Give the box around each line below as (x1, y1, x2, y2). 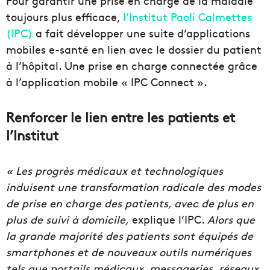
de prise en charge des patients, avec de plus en (6, 195, 254, 211)
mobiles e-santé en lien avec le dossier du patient (6, 42, 262, 57)
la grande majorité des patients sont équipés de (6, 228, 253, 243)
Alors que (207, 212, 255, 227)
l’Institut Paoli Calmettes (123, 9, 252, 25)
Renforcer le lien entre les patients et (6, 108, 235, 127)
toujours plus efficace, (6, 9, 123, 25)
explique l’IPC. (129, 212, 207, 227)
